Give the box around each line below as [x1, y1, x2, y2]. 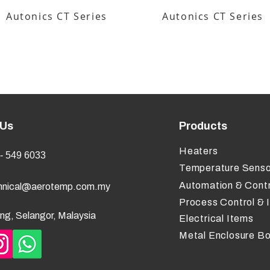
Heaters [179, 146, 218, 156]
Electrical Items [179, 213, 254, 224]
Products [179, 120, 227, 132]
